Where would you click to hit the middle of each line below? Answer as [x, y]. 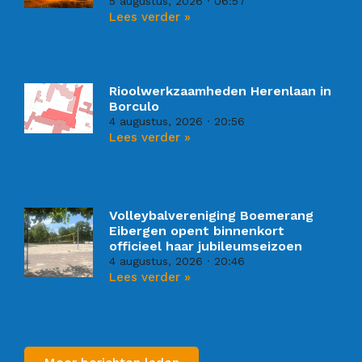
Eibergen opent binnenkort [197, 231]
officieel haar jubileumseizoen [206, 246]
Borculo [135, 106]
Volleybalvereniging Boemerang [212, 216]
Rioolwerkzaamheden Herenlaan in [221, 90]
